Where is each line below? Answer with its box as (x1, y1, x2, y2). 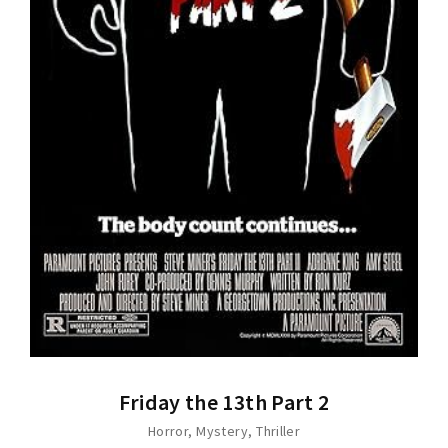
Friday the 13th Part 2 (118, 388, 330, 417)
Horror (147, 421, 189, 440)
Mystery (196, 421, 248, 440)
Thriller (256, 421, 301, 440)
